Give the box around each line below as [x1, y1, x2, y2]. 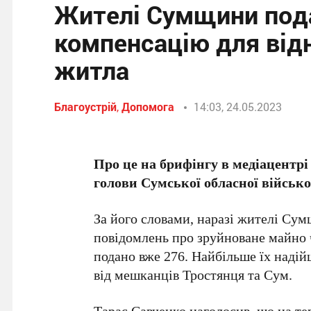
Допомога [121, 99, 174, 114]
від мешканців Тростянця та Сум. [94, 265, 293, 284]
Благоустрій [54, 99, 117, 114]
